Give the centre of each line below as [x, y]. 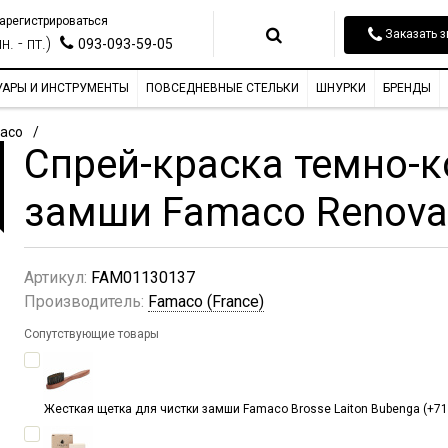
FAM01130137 [143, 278]
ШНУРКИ [341, 88]
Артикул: [55, 278]
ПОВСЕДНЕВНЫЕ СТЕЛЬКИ [222, 88]
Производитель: [84, 302]
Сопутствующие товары [91, 334]
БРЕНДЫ [407, 88]
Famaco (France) [206, 302]
